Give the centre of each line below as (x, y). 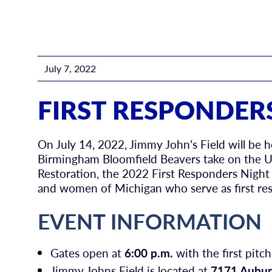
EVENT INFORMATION (150, 220)
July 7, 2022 (70, 68)
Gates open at (88, 253)
